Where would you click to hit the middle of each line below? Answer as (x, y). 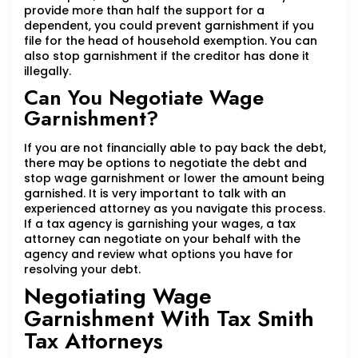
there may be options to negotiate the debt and (165, 163)
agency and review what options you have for (159, 255)
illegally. (48, 72)
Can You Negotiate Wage (144, 98)
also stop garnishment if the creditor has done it (167, 56)
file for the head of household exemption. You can (171, 41)
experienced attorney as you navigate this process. (175, 209)
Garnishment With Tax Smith (169, 319)
